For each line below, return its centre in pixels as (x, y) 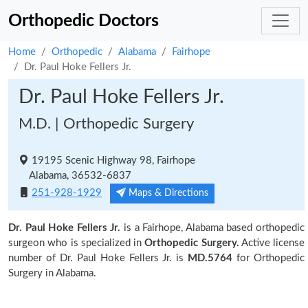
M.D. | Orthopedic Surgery (106, 124)
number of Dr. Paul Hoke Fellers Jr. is (96, 258)
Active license (272, 243)
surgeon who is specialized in (77, 243)
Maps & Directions (167, 193)
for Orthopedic (271, 258)
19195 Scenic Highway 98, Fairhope (112, 161)
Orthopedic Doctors (84, 21)
